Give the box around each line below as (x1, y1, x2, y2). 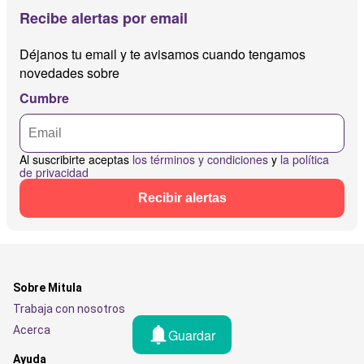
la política (280, 150, 329, 167)
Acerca (13, 323, 50, 336)
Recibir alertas (137, 190, 227, 205)
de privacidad (19, 163, 89, 180)
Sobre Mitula (13, 280, 82, 294)
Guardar (168, 325, 215, 344)
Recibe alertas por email (19, 6, 188, 28)
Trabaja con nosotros (13, 301, 125, 315)
